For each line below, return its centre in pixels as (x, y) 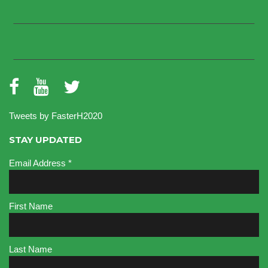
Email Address (39, 163)
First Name (31, 206)
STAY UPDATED (45, 139)
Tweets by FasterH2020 (56, 116)
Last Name (31, 249)
